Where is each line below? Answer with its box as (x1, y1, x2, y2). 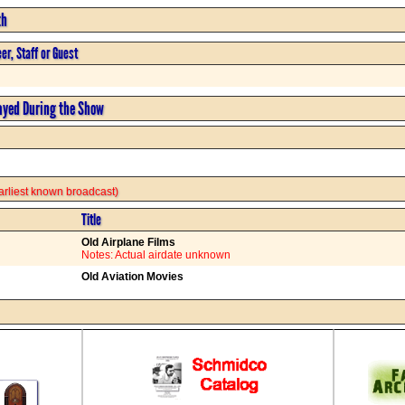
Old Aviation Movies (81, 269, 184, 283)
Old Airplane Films (81, 235, 175, 249)
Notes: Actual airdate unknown (81, 248, 231, 261)
